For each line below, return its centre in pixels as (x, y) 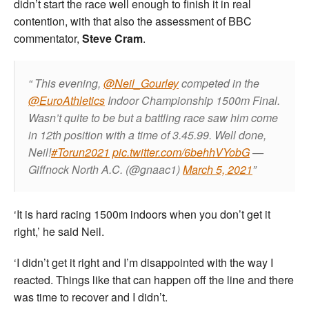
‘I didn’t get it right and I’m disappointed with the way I (143, 263)
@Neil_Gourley (141, 83)
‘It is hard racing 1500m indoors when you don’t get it (142, 215)
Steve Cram (112, 39)
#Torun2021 (80, 152)
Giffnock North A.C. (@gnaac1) (106, 170)
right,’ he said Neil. (59, 232)
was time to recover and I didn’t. (91, 297)
